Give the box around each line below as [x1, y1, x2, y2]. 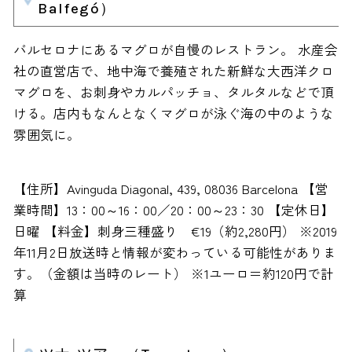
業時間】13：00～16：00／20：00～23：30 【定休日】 [13, 200, 335, 219]
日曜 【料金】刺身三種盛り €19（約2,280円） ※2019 [13, 221, 337, 240]
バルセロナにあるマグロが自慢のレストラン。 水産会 [13, 40, 338, 60]
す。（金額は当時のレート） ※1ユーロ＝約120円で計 [13, 263, 334, 283]
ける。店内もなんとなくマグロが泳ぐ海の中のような [13, 104, 334, 123]
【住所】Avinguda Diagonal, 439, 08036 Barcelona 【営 [13, 178, 328, 198]
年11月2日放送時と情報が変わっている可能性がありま [13, 242, 336, 262]
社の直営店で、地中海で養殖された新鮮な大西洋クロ [13, 61, 334, 81]
